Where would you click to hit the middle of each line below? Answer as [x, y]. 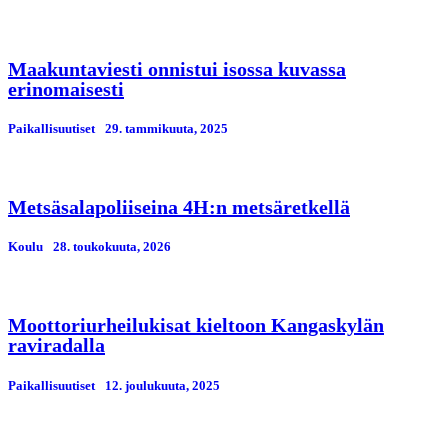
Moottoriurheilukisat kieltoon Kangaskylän [196, 325]
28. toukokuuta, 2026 [112, 247]
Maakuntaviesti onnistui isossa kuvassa [177, 68]
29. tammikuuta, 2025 [166, 128]
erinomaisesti [66, 88]
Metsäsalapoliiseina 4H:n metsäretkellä [179, 207]
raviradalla [56, 345]
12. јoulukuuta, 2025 [162, 385]
